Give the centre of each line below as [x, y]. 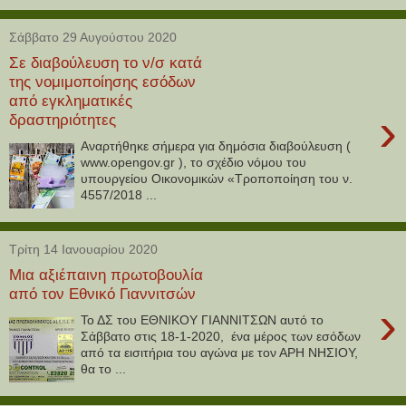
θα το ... [104, 368]
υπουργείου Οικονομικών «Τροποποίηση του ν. [217, 178]
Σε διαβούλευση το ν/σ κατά [106, 63]
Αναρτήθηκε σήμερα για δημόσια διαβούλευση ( [216, 145]
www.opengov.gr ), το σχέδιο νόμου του [194, 162]
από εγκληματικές [71, 101]
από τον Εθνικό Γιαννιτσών [102, 294]
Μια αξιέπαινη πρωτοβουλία [106, 275]
